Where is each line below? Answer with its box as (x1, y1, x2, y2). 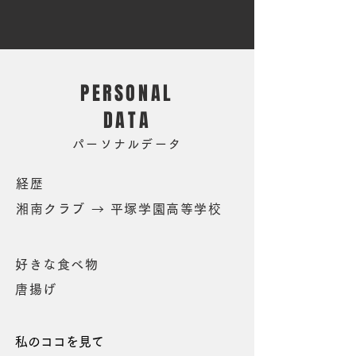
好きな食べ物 (15, 258, 99, 271)
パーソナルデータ (72, 138, 182, 150)
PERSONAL (80, 79, 174, 107)
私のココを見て (15, 335, 104, 348)
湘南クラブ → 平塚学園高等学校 (16, 203, 222, 215)
